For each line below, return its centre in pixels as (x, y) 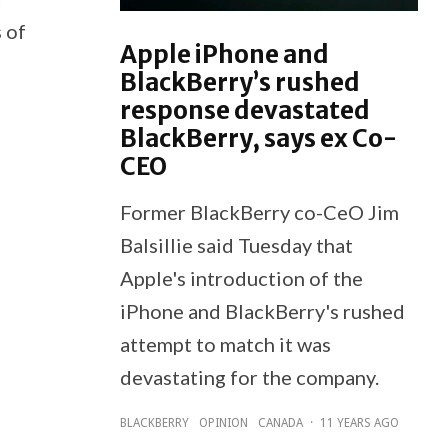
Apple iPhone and (224, 54)
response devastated (244, 110)
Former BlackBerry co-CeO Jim (259, 211)
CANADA (280, 422)
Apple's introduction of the (241, 277)
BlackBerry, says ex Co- (258, 138)
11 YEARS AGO (359, 422)
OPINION (223, 422)
